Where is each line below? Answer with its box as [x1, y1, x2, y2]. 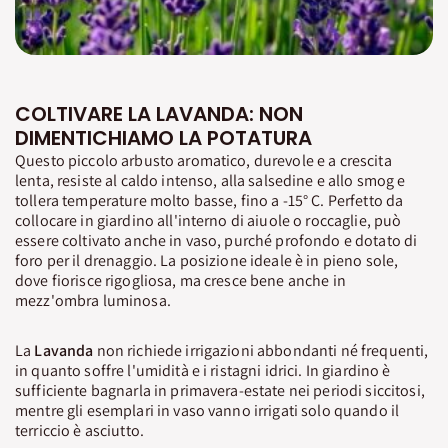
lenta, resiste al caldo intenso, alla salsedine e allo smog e [15, 170, 406, 192]
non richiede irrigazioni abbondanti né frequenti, [93, 340, 429, 362]
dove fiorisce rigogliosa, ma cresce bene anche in [15, 270, 346, 292]
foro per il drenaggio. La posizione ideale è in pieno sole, [15, 250, 399, 272]
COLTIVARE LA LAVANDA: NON [15, 99, 303, 128]
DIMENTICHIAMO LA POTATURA [15, 123, 312, 152]
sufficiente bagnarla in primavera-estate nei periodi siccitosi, [15, 380, 425, 402]
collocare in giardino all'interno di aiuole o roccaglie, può [15, 210, 402, 232]
